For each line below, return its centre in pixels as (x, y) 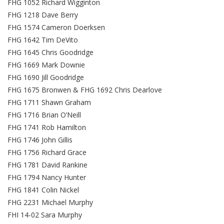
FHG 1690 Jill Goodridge (46, 77)
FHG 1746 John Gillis (40, 139)
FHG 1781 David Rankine (47, 164)
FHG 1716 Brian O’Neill (44, 114)
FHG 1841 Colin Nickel (43, 189)
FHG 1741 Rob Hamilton (47, 127)
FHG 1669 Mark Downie (46, 64)
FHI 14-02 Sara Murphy (45, 214)
